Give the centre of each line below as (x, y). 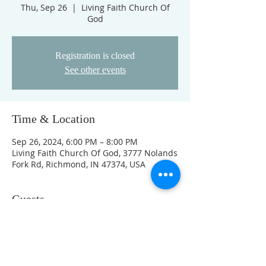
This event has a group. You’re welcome (90, 257)
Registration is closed (95, 56)
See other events (95, 70)
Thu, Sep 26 (44, 7)
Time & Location (53, 119)
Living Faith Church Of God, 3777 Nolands (95, 153)
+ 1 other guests (108, 228)
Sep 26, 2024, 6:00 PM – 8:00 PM (75, 142)
